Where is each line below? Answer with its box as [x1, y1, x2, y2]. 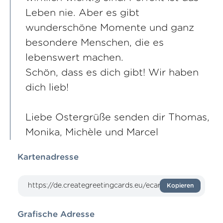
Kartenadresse [17, 153, 79, 162]
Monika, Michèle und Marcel [25, 127, 158, 138]
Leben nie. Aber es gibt [25, 8, 139, 18]
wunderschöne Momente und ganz [25, 23, 194, 33]
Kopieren [167, 183, 194, 189]
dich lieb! [25, 83, 69, 93]
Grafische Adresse [17, 210, 95, 219]
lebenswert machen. [25, 53, 123, 63]
